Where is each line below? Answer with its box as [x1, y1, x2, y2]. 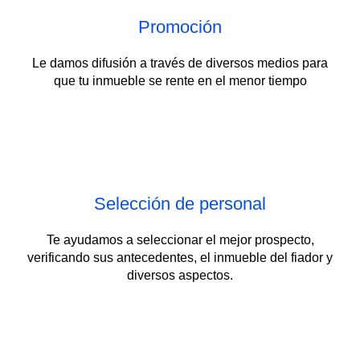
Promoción [138, 16, 222, 37]
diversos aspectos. [127, 268, 233, 282]
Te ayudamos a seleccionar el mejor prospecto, [46, 232, 314, 247]
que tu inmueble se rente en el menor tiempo [53, 73, 307, 88]
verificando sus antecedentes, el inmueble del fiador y [27, 250, 333, 264]
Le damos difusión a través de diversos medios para [32, 55, 328, 70]
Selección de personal [94, 193, 266, 214]
